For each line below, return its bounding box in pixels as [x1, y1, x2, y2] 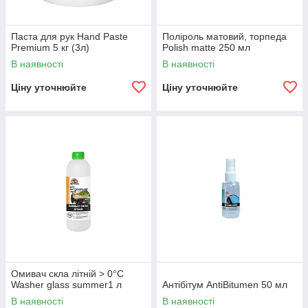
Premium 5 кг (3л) [11, 42, 89, 53]
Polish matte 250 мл [162, 42, 250, 53]
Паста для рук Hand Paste [11, 31, 128, 42]
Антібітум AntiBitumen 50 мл [162, 279, 287, 290]
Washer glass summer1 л [11, 279, 122, 290]
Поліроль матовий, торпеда [162, 31, 287, 42]
